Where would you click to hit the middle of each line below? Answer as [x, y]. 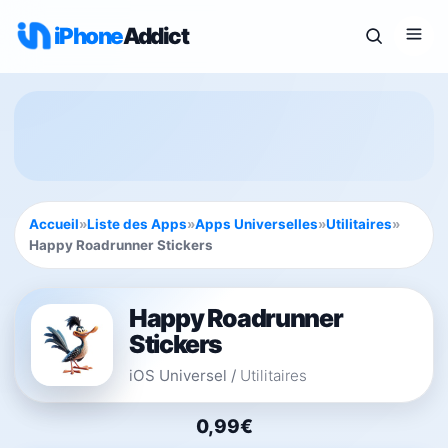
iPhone [88, 35]
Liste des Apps [137, 224]
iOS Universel [178, 375]
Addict [155, 35]
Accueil [54, 224]
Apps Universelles [256, 224]
